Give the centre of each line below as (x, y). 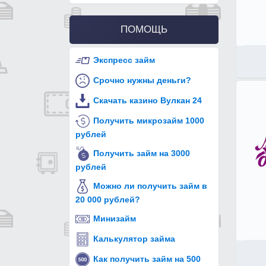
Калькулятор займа (134, 238)
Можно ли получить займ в (151, 186)
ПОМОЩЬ (144, 30)
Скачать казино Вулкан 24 (148, 100)
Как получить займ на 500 (147, 259)
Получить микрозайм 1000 (149, 120)
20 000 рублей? (108, 200)
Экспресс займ (124, 60)
